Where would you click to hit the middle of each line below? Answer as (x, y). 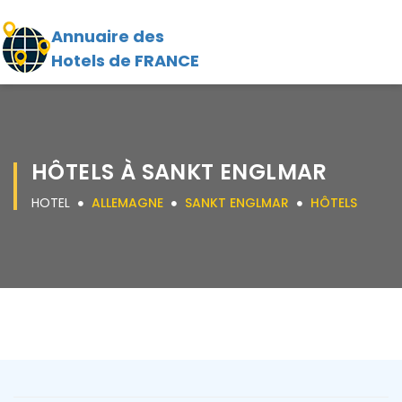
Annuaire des (108, 36)
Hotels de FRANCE (125, 61)
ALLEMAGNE (127, 203)
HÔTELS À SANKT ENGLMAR (179, 172)
